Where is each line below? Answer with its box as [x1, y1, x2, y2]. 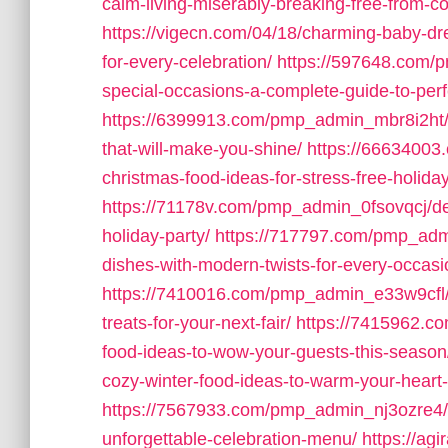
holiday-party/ [102, 226, 210, 246]
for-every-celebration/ [102, 52, 272, 72]
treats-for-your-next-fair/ [102, 313, 291, 333]
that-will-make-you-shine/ [102, 139, 302, 159]
